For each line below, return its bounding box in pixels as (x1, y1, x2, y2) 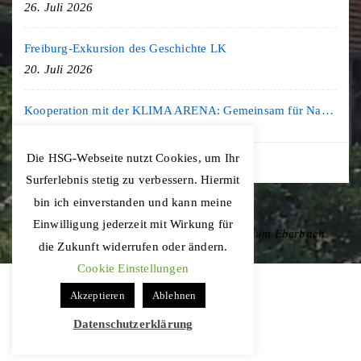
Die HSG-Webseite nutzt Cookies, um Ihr (26, 151, 240, 164)
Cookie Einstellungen (77, 262, 189, 276)
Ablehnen (151, 289, 197, 302)
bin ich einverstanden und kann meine (33, 195, 233, 209)
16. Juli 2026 (24, 124, 93, 138)
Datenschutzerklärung (73, 317, 193, 330)
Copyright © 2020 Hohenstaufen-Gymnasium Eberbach (35, 226, 326, 240)
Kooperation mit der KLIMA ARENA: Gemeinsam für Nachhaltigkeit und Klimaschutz (321, 103, 334, 117)
